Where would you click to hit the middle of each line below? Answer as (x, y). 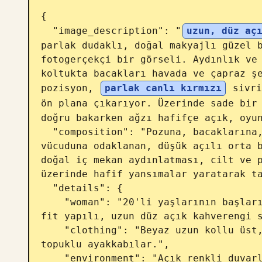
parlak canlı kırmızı (163, 88)
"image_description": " (117, 31)
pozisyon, (70, 88)
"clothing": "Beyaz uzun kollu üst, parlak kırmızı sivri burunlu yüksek (53, 230)
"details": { (47, 188)
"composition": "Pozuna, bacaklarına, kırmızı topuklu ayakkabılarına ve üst (47, 132)
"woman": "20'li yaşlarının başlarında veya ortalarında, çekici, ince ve (53, 202)
